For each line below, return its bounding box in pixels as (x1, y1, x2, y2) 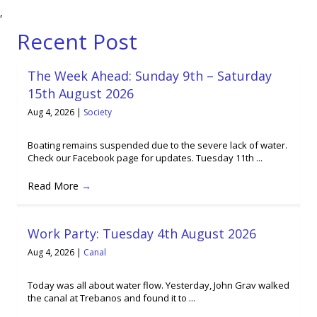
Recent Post (17, 26, 137, 56)
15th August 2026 (28, 84, 134, 102)
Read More (28, 179, 81, 193)
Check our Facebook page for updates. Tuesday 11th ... (28, 151, 263, 165)
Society (83, 105, 112, 118)
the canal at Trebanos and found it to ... (28, 292, 195, 305)
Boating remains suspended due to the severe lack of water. (28, 139, 287, 152)
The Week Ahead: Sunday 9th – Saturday (28, 67, 272, 84)
